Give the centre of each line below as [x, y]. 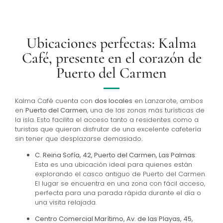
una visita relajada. [66, 202]
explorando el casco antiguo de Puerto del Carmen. [120, 174]
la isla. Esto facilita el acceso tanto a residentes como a [107, 119]
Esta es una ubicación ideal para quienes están [113, 164]
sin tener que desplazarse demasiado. [79, 138]
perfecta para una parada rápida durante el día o [118, 193]
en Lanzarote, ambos [168, 101]
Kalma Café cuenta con [55, 101]
